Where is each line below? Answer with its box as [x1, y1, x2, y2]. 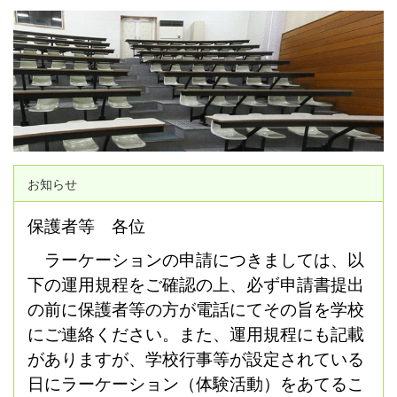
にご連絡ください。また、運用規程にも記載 [27, 325, 364, 345]
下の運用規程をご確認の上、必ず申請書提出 [27, 276, 364, 295]
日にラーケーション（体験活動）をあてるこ [27, 375, 364, 394]
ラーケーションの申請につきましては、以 [27, 251, 364, 270]
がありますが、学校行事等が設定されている [27, 350, 364, 370]
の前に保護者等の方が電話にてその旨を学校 [27, 300, 364, 320]
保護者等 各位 [27, 217, 145, 237]
